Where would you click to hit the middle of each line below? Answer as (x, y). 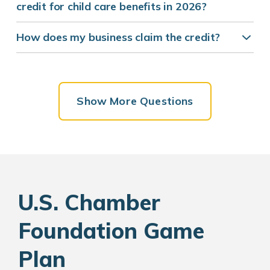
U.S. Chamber (89, 202)
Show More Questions (135, 101)
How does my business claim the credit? (118, 37)
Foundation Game (111, 231)
